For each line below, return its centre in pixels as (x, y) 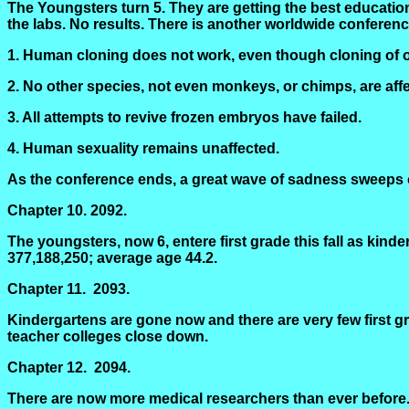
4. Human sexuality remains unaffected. (143, 148)
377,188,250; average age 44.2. (112, 258)
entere (194, 241)
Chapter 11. (47, 289)
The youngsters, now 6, (90, 241)
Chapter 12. (47, 367)
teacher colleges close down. (108, 336)
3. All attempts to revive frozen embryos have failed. (184, 117)
